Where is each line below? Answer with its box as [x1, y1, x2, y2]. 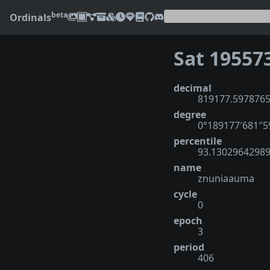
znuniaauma [198, 171, 254, 185]
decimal [174, 81, 212, 95]
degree [174, 107, 206, 121]
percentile [174, 134, 222, 148]
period [174, 240, 204, 254]
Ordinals [10, 11, 51, 24]
